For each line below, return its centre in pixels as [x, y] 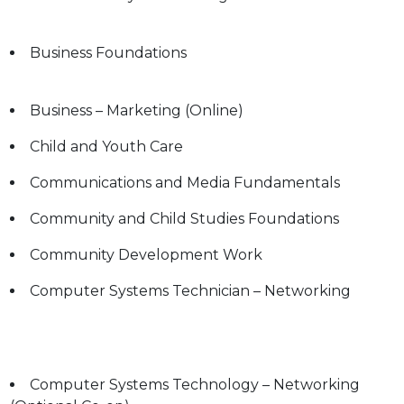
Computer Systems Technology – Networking [195, 385]
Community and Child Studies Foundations [184, 219]
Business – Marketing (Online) [137, 110]
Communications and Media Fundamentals [185, 183]
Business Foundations [108, 53]
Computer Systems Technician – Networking [190, 291]
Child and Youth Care [106, 147]
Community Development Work [146, 255]
